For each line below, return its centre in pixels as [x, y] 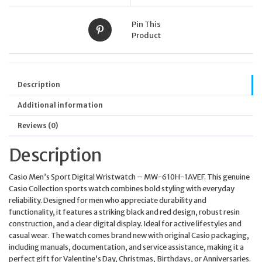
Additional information [60, 106]
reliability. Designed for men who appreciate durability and [108, 200]
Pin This [146, 25]
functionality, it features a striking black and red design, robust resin [124, 211]
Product [146, 36]
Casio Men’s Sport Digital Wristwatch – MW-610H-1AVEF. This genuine [129, 176]
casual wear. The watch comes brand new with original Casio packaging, [129, 235]
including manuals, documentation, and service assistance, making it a [126, 247]
